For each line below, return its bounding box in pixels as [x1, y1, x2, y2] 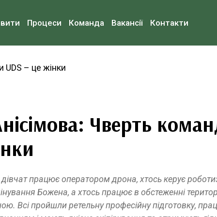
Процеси [27, 17, 62, 28]
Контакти [150, 17, 188, 28]
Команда [68, 17, 104, 28]
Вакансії [111, 17, 143, 28]
